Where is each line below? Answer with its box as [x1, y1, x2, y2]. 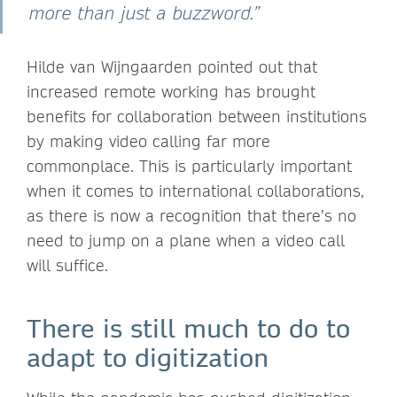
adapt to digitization [27, 340, 269, 373]
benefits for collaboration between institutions [27, 105, 367, 127]
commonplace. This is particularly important [27, 155, 352, 176]
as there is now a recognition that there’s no [27, 205, 356, 226]
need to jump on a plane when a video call [27, 230, 345, 251]
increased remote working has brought [27, 81, 315, 102]
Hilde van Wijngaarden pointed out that [27, 56, 317, 77]
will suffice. [27, 254, 108, 276]
